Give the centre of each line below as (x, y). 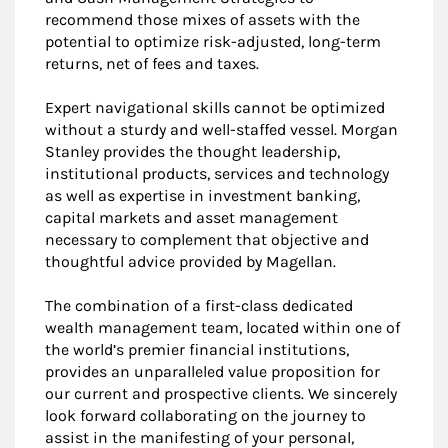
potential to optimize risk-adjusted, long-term (213, 41)
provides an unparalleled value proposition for (212, 371)
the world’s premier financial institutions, (197, 349)
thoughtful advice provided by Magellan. (190, 261)
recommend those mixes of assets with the (202, 19)
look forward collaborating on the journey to (205, 415)
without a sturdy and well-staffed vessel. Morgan (221, 129)
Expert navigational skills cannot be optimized (215, 107)
